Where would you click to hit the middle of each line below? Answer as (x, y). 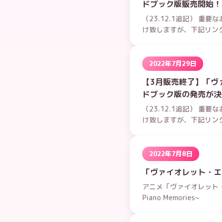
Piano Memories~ (171, 197)
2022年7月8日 (171, 154)
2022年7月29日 (173, 63)
